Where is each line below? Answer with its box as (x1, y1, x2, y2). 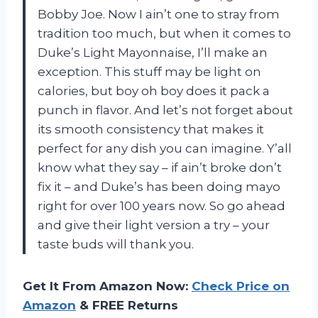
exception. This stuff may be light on (38, 64, 261, 79)
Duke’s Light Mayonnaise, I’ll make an (38, 45, 268, 60)
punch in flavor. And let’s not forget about (38, 102, 293, 117)
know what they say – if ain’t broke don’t (38, 160, 282, 175)
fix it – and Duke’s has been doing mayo (38, 179, 280, 194)
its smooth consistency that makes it (38, 121, 264, 136)
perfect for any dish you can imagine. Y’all (38, 141, 292, 155)
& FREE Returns (76, 297, 178, 312)
